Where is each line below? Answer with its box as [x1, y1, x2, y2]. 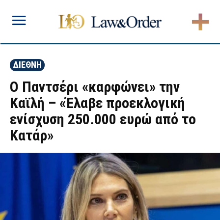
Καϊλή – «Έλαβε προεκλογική [10, 94, 185, 111]
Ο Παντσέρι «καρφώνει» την [10, 78, 180, 95]
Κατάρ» [10, 127, 54, 144]
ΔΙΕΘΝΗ [13, 59, 42, 70]
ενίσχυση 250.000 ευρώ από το [10, 110, 196, 128]
